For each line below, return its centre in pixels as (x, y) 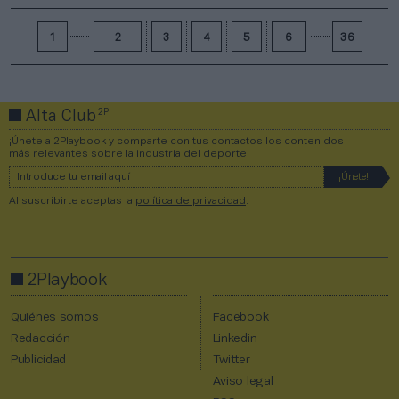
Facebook (240, 317)
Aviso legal (243, 381)
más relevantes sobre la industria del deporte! (129, 153)
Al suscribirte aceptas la (72, 200)
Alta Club (61, 117)
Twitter (231, 360)
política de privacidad (191, 200)
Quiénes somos (55, 317)
